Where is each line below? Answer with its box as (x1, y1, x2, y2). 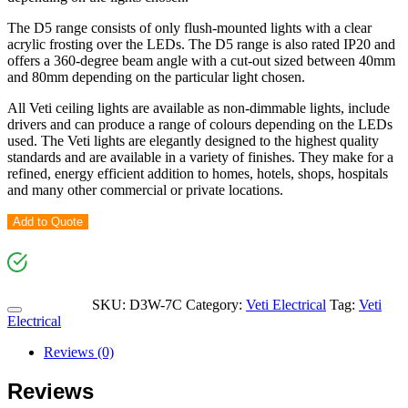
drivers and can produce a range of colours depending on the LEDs (7, 116, 393, 132)
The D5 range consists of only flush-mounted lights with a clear (7, 19, 372, 36)
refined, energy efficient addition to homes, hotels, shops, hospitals (7, 165, 388, 181)
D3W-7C (129, 296, 182, 312)
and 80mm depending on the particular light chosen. (7, 68, 305, 85)
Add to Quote (13, 214, 83, 229)
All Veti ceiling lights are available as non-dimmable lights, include (7, 99, 390, 116)
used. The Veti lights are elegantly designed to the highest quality (7, 132, 379, 148)
